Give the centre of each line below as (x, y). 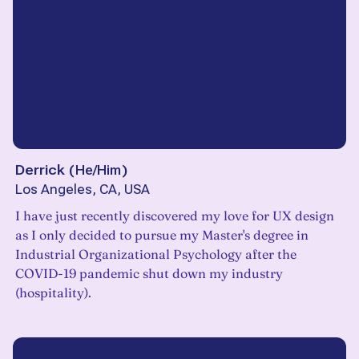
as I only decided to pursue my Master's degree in (162, 235)
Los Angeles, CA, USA (83, 190)
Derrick (40, 170)
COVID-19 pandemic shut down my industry (149, 274)
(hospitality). (53, 293)
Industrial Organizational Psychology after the (156, 254)
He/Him (98, 170)
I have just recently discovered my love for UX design (175, 216)
